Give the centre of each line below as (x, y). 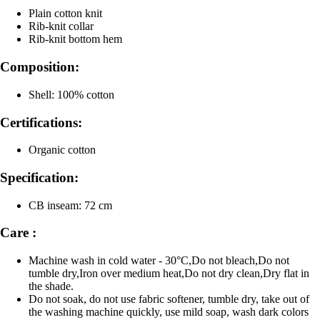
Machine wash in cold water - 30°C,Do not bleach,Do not (159, 261)
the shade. (51, 286)
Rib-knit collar (61, 26)
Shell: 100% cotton (71, 94)
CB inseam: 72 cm (70, 205)
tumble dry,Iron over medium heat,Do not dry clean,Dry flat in (169, 274)
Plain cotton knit (65, 14)
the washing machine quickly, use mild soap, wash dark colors (169, 312)
